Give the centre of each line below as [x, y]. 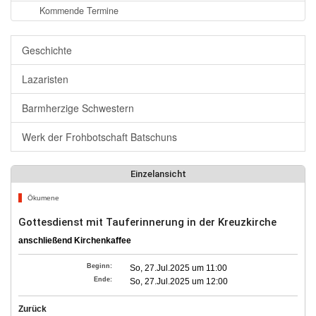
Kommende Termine [79, 11]
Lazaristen [45, 79]
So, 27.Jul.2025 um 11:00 [179, 268]
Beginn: [100, 266]
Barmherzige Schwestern [78, 108]
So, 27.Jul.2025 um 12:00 [179, 281]
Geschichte [47, 50]
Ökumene [42, 198]
